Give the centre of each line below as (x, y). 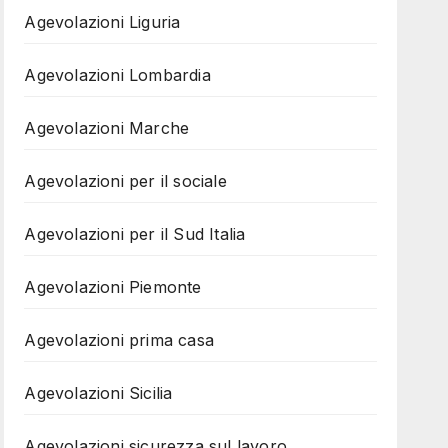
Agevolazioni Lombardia (117, 75)
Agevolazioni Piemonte (113, 287)
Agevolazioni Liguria (102, 22)
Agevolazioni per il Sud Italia (135, 234)
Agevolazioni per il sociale (125, 181)
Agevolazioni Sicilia (98, 393)
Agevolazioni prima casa (119, 340)
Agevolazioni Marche (107, 128)
